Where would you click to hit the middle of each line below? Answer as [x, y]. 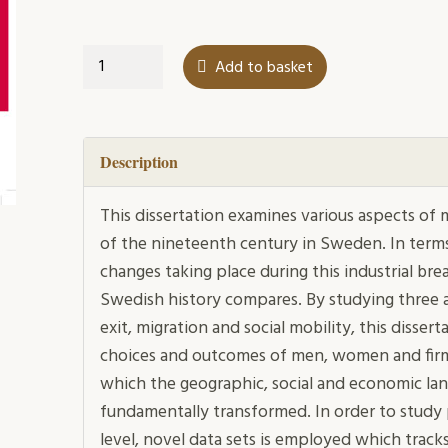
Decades [110, 83]
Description [138, 162]
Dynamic [110, 57]
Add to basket [263, 68]
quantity [110, 109]
